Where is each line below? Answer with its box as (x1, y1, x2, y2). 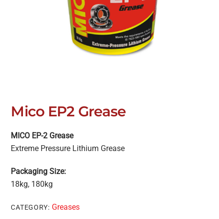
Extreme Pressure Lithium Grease (11, 144, 125, 153)
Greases (51, 202, 80, 212)
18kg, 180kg (11, 179, 53, 189)
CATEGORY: (11, 203, 52, 212)
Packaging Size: (11, 167, 66, 176)
